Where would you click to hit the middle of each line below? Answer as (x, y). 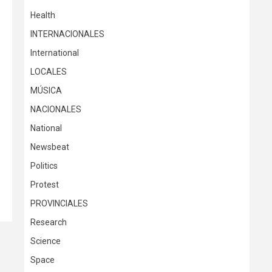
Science (46, 241)
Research (49, 222)
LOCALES (49, 72)
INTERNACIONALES (67, 34)
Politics (44, 166)
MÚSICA (46, 90)
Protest (45, 185)
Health (43, 15)
